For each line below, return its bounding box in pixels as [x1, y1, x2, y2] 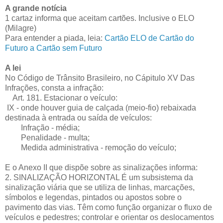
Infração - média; [5, 123, 80, 132]
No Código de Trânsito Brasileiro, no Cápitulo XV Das [5, 73, 195, 82]
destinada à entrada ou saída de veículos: [5, 113, 152, 122]
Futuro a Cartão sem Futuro [5, 43, 102, 52]
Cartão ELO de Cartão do [105, 33, 194, 42]
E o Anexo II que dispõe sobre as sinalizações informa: [5, 163, 198, 172]
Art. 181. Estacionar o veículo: [5, 93, 117, 102]
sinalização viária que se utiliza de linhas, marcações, [5, 183, 195, 192]
